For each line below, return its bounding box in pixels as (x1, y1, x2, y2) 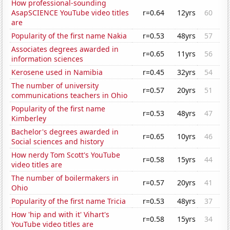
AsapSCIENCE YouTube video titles (11, 8, 129, 18)
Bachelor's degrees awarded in (11, 127, 119, 137)
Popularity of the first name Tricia (11, 196, 126, 206)
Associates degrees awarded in (11, 44, 119, 54)
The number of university (11, 81, 99, 91)
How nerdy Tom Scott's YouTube (11, 150, 121, 160)
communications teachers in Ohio (11, 90, 128, 101)
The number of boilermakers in (11, 173, 119, 183)
